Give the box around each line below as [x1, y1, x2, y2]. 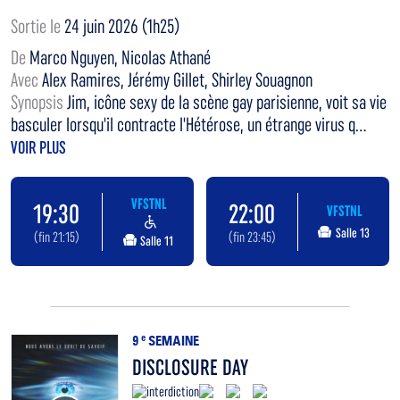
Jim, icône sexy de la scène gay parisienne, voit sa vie [67, 91, 387, 114]
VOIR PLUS [11, 137, 66, 159]
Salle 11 [140, 232, 174, 249]
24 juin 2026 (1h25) [64, 15, 179, 38]
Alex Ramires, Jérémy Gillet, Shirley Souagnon [42, 69, 312, 92]
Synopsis [11, 91, 67, 114]
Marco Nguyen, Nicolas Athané [29, 46, 211, 70]
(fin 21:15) [33, 228, 79, 246]
